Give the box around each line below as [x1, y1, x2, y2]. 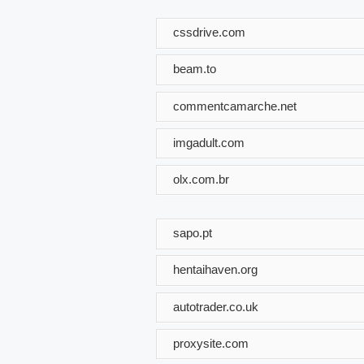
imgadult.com [173, 135, 245, 149]
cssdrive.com [173, 24, 245, 39]
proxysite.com [173, 336, 249, 350]
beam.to [173, 61, 216, 76]
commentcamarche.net [173, 98, 297, 113]
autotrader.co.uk [173, 299, 258, 314]
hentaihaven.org [173, 262, 258, 277]
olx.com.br [173, 171, 229, 186]
